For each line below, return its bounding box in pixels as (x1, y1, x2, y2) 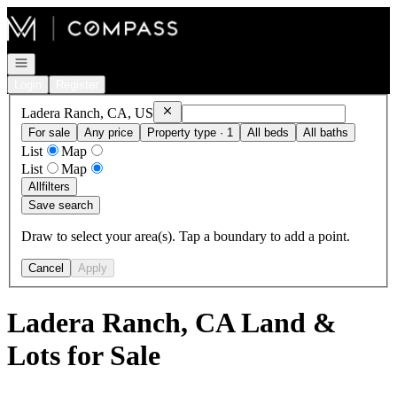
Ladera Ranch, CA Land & (7, 307, 337, 339)
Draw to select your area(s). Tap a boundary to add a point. (21, 228, 350, 244)
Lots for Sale (7, 339, 160, 372)
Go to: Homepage (6, 6, 106, 21)
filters (42, 179, 70, 193)
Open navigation (13, 55, 97, 68)
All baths (303, 125, 348, 139)
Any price (84, 125, 133, 139)
